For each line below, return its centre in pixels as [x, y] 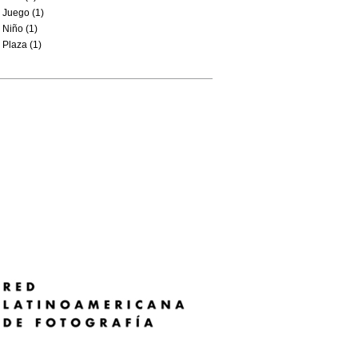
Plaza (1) [22, 45]
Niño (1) [20, 29]
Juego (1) [23, 13]
